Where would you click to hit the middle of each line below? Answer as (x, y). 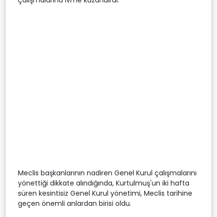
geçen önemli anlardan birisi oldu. (75, 203)
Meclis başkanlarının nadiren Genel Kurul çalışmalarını (107, 173)
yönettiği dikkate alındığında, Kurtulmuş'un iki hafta (104, 183)
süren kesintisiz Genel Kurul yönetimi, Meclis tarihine (105, 193)
